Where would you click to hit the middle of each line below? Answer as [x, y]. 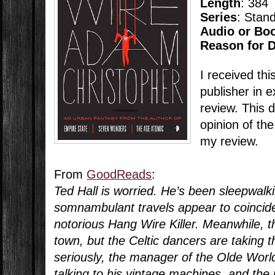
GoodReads [119, 175]
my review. [229, 141]
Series [218, 17]
